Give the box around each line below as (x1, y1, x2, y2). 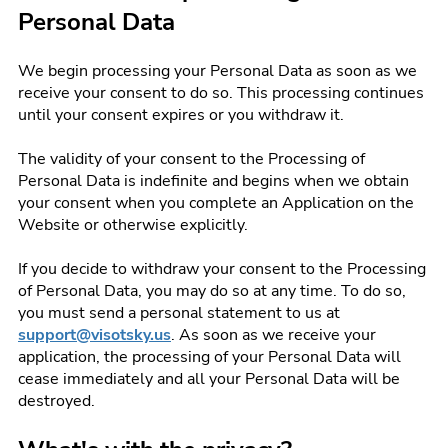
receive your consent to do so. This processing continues (18, 82, 424, 104)
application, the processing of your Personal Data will (18, 346, 401, 368)
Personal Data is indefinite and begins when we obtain (18, 170, 409, 192)
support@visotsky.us (18, 324, 171, 346)
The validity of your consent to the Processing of (18, 148, 365, 170)
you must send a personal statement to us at (18, 302, 340, 324)
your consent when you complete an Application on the (18, 192, 414, 214)
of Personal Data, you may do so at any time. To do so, (18, 280, 406, 302)
